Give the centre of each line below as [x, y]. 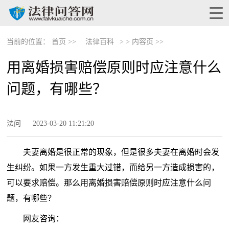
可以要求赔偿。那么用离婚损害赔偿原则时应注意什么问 [109, 183]
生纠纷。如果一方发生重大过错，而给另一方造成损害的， [113, 167]
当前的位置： [28, 42]
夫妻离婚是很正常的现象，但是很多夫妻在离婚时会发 [121, 152]
